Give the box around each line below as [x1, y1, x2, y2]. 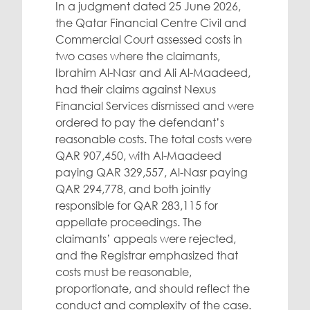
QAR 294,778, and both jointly [55, 182, 211, 197]
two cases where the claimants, [55, 49, 220, 64]
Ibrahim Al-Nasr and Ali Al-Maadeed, [55, 66, 250, 80]
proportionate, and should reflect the [55, 282, 250, 296]
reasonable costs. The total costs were [55, 132, 252, 147]
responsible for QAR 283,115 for [55, 199, 218, 213]
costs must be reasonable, [55, 265, 192, 280]
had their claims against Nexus [55, 82, 216, 97]
